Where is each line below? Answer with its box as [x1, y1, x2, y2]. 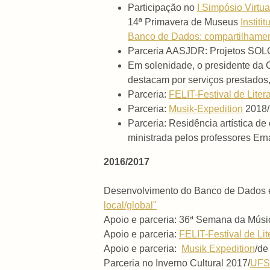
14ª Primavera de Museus [128, 17, 240, 28]
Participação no [128, 2, 197, 13]
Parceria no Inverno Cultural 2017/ [104, 258, 250, 269]
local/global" [104, 200, 157, 211]
